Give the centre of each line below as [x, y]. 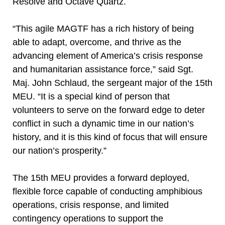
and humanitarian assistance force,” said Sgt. [103, 69]
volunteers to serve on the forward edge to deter [109, 110]
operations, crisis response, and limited [91, 205]
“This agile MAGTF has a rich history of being [103, 29]
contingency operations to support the [88, 218]
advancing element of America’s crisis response [108, 56]
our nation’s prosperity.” [60, 151]
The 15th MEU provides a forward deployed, [101, 178]
